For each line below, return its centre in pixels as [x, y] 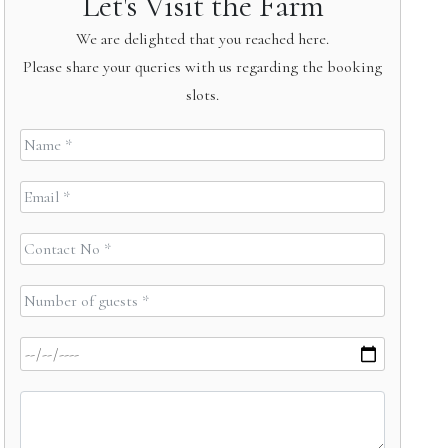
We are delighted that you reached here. [203, 39]
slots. [203, 95]
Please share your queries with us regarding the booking [203, 67]
